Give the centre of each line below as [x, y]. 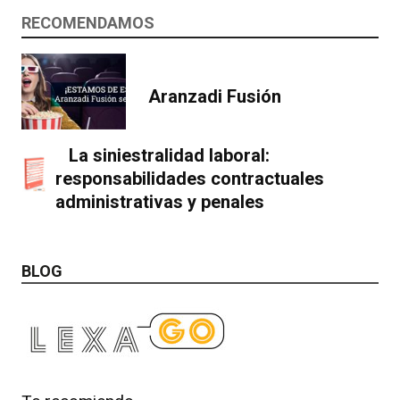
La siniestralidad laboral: [169, 156]
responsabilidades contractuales [189, 179]
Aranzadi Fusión [215, 96]
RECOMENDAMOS [88, 23]
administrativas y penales [159, 202]
